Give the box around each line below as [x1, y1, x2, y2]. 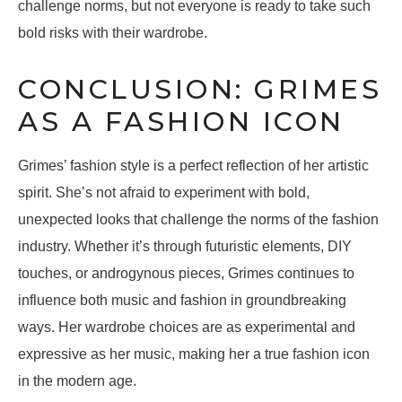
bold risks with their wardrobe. [18, 25, 207, 41]
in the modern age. [18, 373, 136, 389]
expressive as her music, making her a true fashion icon [18, 346, 370, 363]
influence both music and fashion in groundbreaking [18, 293, 346, 309]
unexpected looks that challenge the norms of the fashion [18, 212, 379, 228]
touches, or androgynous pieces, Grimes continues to [18, 266, 354, 282]
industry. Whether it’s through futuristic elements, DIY [18, 239, 352, 255]
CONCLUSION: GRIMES [18, 73, 381, 107]
